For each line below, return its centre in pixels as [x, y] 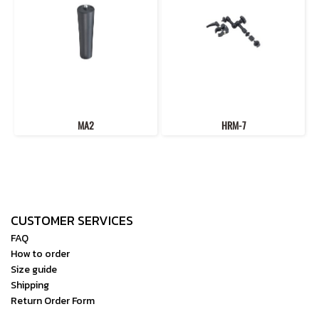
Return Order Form [53, 300]
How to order [40, 253]
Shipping [30, 285]
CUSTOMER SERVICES [72, 220]
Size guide [34, 269]
